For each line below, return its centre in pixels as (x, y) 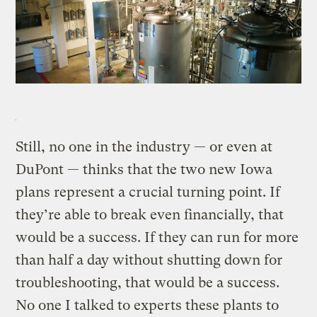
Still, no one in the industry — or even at (144, 146)
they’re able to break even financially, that (150, 214)
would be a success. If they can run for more (157, 237)
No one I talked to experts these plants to (148, 305)
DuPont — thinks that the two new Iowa (144, 169)
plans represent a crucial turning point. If (148, 192)
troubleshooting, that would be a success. (148, 282)
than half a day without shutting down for (149, 260)
